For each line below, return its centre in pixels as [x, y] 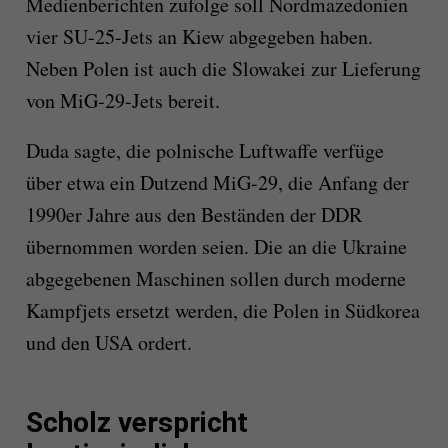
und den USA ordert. [108, 343]
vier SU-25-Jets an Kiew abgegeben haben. [199, 37]
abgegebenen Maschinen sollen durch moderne [215, 279]
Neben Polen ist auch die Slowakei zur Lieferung [223, 69]
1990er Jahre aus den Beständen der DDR [193, 215]
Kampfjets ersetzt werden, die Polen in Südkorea [222, 311]
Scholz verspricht [136, 423]
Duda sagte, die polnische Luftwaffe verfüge [204, 151]
